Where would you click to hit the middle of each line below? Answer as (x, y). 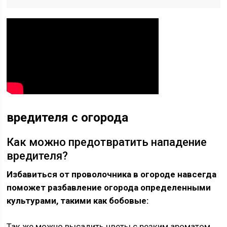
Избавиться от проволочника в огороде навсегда (112, 174)
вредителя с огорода (68, 118)
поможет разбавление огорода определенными (109, 187)
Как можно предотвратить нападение (107, 142)
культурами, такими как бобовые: (78, 201)
